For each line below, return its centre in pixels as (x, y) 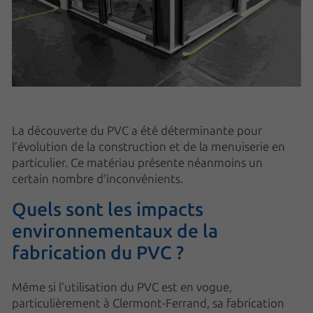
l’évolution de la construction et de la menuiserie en (148, 147)
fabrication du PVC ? (98, 253)
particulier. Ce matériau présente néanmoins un (137, 163)
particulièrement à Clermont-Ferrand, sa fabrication (148, 303)
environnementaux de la (115, 231)
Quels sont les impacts (108, 209)
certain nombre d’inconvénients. (97, 179)
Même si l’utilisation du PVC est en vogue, (122, 287)
